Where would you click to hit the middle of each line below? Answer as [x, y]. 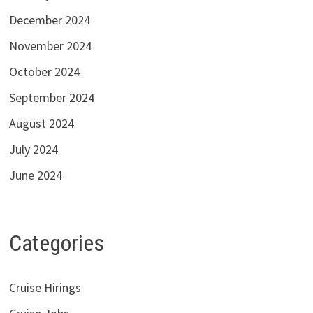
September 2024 [51, 97]
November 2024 [50, 45]
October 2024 [44, 71]
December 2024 [49, 20]
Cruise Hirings [45, 288]
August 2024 [41, 123]
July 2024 [33, 149]
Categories [56, 243]
